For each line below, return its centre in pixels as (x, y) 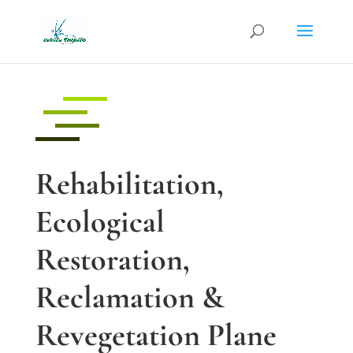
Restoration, (112, 259)
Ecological (100, 221)
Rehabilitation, (129, 183)
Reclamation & (130, 297)
